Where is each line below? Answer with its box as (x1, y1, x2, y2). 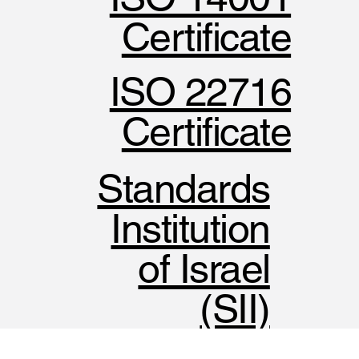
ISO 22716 (109, 67, 292, 115)
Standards (97, 165, 270, 212)
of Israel (138, 245, 270, 292)
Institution (111, 205, 270, 252)
